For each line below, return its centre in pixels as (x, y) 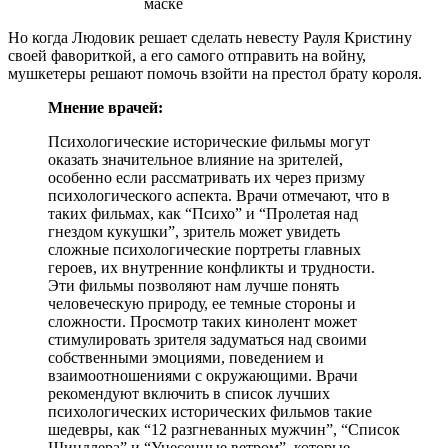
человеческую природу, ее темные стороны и (202, 303)
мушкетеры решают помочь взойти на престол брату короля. (215, 73)
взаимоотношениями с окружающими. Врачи (203, 375)
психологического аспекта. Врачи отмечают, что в (219, 195)
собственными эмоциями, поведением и (186, 357)
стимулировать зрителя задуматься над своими (207, 339)
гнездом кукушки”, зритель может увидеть (194, 231)
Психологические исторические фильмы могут (209, 141)
